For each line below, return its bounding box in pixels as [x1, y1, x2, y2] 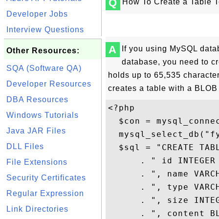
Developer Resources [6, 80, 91, 88]
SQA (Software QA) [6, 64, 82, 72]
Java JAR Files [6, 127, 66, 135]
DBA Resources [6, 95, 68, 104]
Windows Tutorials [6, 111, 79, 119]
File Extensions [6, 158, 67, 166]
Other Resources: [6, 46, 80, 55]
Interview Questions [6, 25, 84, 34]
